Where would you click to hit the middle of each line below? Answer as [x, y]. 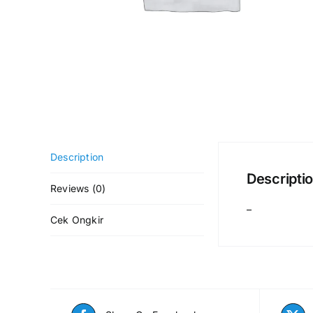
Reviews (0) [78, 188]
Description [77, 156]
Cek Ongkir [77, 219]
